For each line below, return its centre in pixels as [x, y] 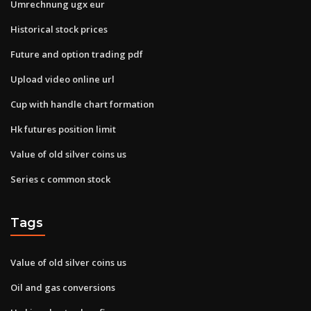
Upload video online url [62, 79]
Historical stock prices [59, 29]
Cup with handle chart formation [82, 104]
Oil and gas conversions [63, 287]
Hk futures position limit [63, 129]
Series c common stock [60, 179]
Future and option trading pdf [77, 54]
